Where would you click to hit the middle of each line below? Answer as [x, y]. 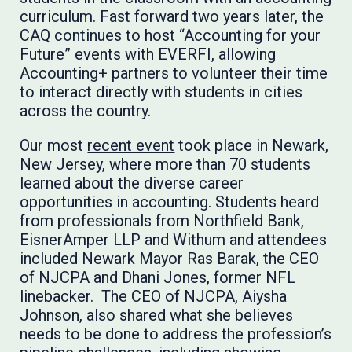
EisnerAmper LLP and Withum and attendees [174, 240]
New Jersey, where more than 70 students [165, 164]
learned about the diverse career [132, 183]
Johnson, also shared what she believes [157, 315]
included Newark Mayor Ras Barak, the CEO [170, 258]
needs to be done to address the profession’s [176, 334]
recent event [131, 145]
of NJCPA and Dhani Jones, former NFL [158, 277]
